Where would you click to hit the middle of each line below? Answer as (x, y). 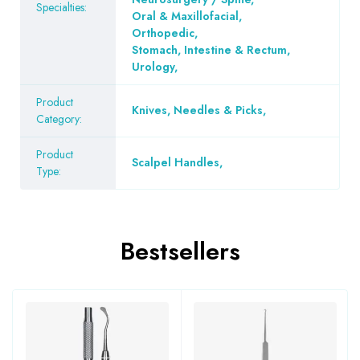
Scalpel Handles (176, 162)
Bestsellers (180, 251)
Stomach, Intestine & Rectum (209, 49)
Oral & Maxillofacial (185, 16)
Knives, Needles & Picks (197, 110)
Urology (153, 66)
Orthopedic (163, 33)
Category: (59, 119)
